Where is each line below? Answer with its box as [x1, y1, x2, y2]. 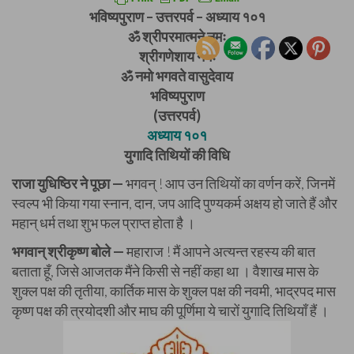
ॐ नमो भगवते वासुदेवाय [121, 67, 233, 85]
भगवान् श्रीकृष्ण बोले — [12, 243, 124, 260]
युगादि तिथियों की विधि [124, 146, 230, 164]
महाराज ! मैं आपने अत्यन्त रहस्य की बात [124, 243, 315, 260]
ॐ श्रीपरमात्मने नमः [128, 28, 226, 45]
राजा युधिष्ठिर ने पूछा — [12, 175, 123, 192]
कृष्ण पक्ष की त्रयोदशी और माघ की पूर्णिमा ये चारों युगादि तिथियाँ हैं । [12, 302, 329, 319]
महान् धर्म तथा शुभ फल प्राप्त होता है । [12, 214, 195, 232]
